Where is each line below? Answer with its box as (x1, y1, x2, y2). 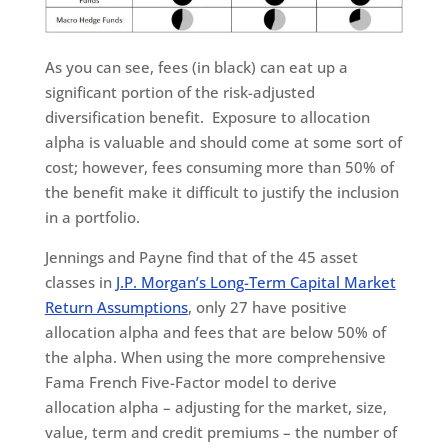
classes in (44, 272, 116, 293)
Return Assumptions (44, 297, 188, 318)
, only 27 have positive (187, 297, 347, 318)
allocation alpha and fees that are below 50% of (44, 322, 386, 343)
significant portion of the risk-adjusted (44, 82, 315, 103)
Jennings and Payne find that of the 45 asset (44, 247, 358, 268)
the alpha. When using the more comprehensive (44, 347, 386, 368)
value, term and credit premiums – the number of (44, 422, 397, 443)
